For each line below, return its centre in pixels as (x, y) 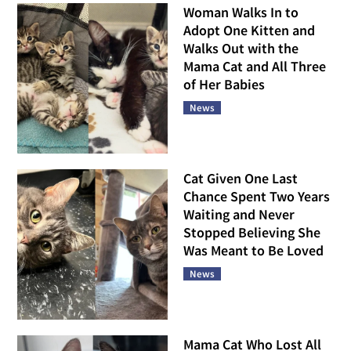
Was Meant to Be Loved (253, 250)
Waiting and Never (239, 214)
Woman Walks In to (241, 13)
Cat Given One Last (241, 178)
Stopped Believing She (252, 232)
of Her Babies (224, 85)
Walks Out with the (241, 49)
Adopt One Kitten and (249, 31)
